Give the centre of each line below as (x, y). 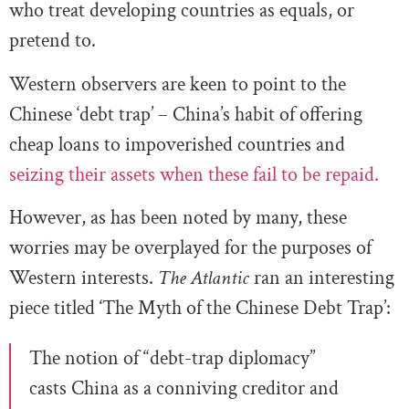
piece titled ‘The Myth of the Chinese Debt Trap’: (200, 309)
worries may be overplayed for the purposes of (190, 248)
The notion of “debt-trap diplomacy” (173, 359)
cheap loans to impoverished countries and (177, 144)
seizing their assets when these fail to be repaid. (194, 174)
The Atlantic (204, 278)
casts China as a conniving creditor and (184, 389)
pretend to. (52, 41)
